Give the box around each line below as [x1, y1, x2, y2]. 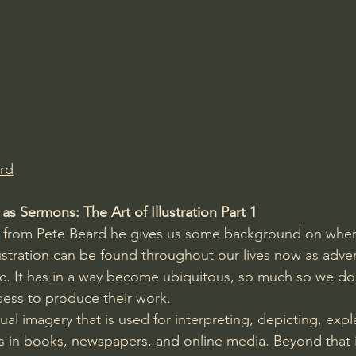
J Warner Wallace [94, 73, 203, 91]
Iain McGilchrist [226, 10, 324, 27]
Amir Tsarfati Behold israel [29, 10, 195, 27]
